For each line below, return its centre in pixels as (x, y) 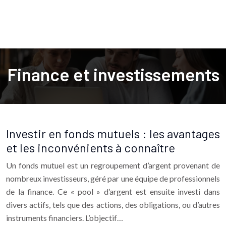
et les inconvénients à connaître (91, 148)
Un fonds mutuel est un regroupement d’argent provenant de (113, 165)
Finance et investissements (113, 74)
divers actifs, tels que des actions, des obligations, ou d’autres (113, 205)
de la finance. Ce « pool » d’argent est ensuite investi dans (113, 191)
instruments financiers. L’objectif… (65, 218)
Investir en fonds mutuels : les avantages (113, 133)
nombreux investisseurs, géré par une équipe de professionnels (113, 178)
